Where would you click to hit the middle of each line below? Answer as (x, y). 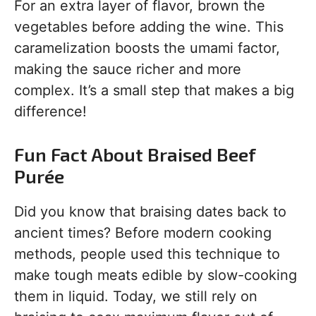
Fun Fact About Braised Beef (135, 154)
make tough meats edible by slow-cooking (156, 275)
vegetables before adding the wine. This (149, 27)
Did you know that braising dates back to (150, 212)
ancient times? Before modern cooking (143, 233)
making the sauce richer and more (128, 69)
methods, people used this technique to (147, 254)
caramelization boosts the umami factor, (147, 48)
